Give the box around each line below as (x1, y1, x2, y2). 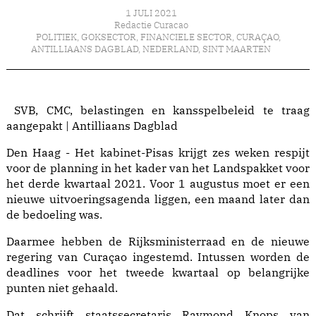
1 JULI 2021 (125, 7, 177, 20)
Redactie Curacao (114, 19, 188, 32)
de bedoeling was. (6, 207, 102, 222)
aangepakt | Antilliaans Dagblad (6, 119, 178, 133)
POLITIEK (35, 31, 77, 44)
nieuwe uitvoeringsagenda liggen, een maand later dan (6, 192, 310, 207)
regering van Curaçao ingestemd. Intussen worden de (6, 250, 310, 265)
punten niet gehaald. (6, 281, 118, 296)
